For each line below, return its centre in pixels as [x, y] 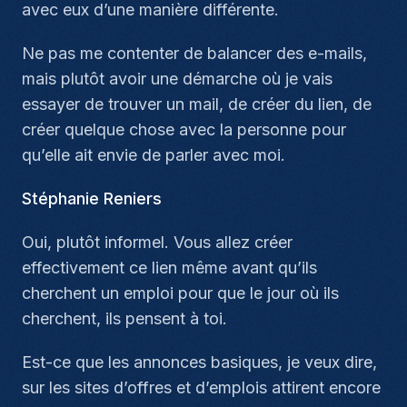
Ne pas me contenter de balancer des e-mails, [194, 53]
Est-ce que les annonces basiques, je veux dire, [199, 362]
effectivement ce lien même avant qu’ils [169, 268]
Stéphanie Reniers [92, 199]
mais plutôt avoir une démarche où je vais [177, 79]
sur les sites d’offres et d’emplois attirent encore [201, 387]
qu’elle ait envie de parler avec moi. [154, 155]
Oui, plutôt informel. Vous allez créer [157, 242]
